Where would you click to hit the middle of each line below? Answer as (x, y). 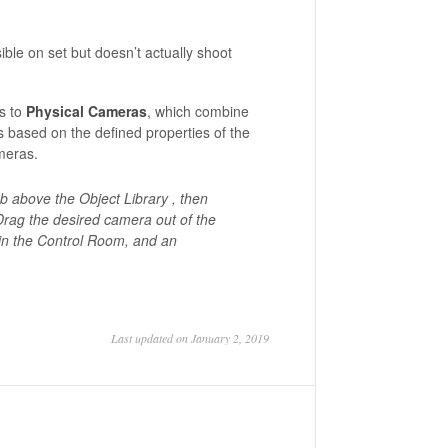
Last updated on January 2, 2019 (190, 338)
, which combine (197, 111)
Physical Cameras (86, 111)
